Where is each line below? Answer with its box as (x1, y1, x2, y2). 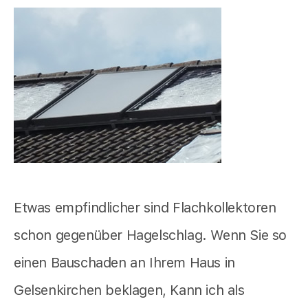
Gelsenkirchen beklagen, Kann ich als (14, 281, 245, 298)
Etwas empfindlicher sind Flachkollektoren (14, 199, 276, 216)
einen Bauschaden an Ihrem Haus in (14, 254, 235, 271)
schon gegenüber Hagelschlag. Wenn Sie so (14, 226, 287, 243)
